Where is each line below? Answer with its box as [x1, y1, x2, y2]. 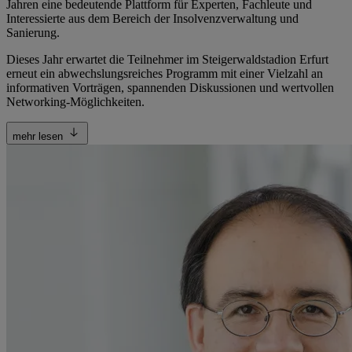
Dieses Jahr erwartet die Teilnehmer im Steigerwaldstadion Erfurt [6, 53, 328, 67]
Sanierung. [6, 26, 60, 40]
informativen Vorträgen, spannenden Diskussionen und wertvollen [6, 81, 334, 95]
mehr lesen [13, 130, 63, 143]
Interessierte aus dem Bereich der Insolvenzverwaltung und [6, 12, 299, 26]
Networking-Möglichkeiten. [6, 95, 145, 109]
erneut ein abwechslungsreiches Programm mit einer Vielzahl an [6, 67, 323, 81]
